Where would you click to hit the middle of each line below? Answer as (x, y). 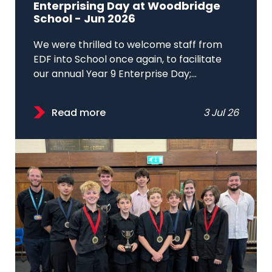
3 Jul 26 (221, 114)
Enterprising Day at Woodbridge (127, 7)
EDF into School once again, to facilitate (127, 60)
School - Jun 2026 (84, 20)
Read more (79, 114)
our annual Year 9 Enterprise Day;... (115, 75)
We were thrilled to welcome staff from (128, 46)
